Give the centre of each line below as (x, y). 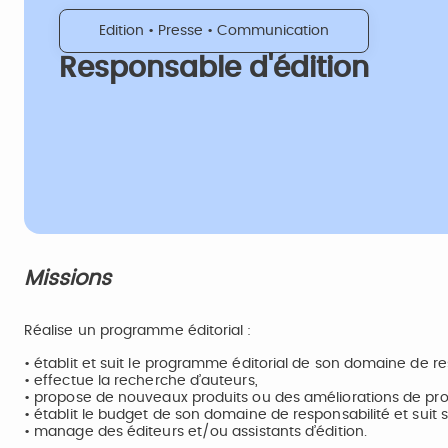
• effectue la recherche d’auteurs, (141, 381)
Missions (76, 278)
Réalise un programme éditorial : (138, 331)
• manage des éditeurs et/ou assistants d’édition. (195, 432)
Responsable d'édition (214, 69)
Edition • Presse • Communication (214, 31)
